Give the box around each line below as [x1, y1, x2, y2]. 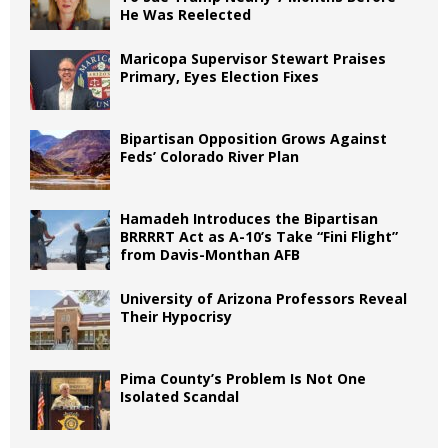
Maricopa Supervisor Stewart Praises [120, 48, 386, 68]
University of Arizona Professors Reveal [120, 288, 407, 308]
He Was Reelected [120, 4, 251, 24]
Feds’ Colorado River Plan [120, 146, 299, 166]
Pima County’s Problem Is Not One [120, 368, 366, 388]
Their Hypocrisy [120, 306, 232, 326]
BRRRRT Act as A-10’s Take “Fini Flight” [120, 226, 398, 246]
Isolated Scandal [120, 386, 239, 406]
